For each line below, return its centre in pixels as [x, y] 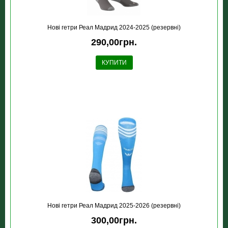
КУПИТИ [114, 63]
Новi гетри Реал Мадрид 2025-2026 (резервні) [114, 206]
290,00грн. [114, 42]
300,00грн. [114, 220]
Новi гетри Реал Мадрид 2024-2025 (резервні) [114, 27]
